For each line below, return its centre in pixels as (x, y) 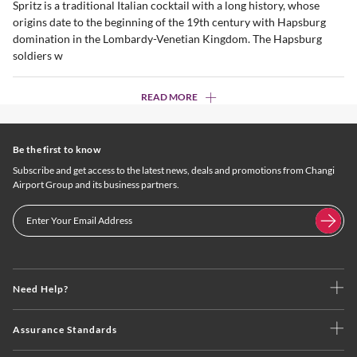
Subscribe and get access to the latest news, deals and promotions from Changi (174, 170)
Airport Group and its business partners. (96, 184)
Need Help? (41, 288)
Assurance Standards (65, 329)
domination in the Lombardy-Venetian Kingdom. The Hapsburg (167, 38)
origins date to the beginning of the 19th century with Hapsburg (169, 22)
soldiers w (38, 55)
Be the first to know (57, 149)
